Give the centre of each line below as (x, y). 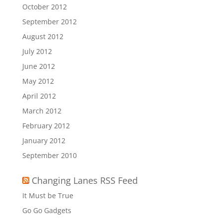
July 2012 (37, 51)
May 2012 (38, 81)
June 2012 (38, 66)
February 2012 (46, 126)
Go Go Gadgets (47, 210)
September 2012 (49, 22)
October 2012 (44, 7)
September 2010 (49, 155)
